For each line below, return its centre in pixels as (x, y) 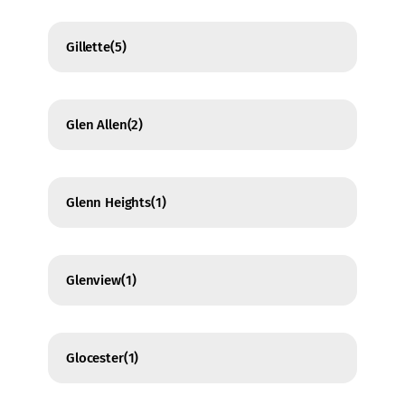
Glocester (95, 358)
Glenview (94, 281)
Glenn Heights (109, 203)
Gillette (88, 47)
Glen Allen (97, 125)
